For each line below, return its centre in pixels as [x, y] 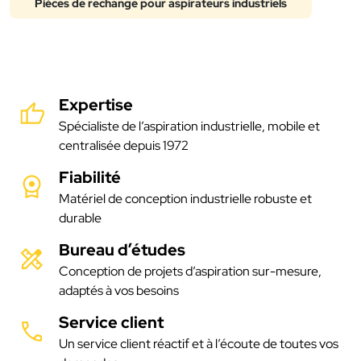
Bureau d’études [122, 249]
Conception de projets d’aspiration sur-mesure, [190, 271]
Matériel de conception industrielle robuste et [185, 198]
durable [80, 218]
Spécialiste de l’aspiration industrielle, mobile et [189, 126]
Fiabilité [90, 177]
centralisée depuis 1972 [124, 145]
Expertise [96, 104]
